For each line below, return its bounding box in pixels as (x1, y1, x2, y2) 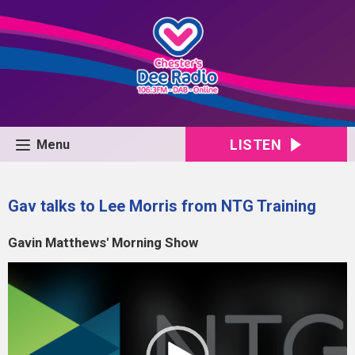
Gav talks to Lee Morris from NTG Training (8, 197, 316, 216)
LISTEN (230, 136, 282, 153)
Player (7, 284, 39, 296)
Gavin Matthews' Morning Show (8, 235, 198, 250)
